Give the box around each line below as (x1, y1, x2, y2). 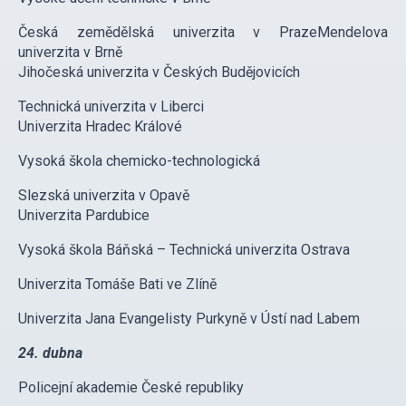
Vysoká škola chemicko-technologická (18, 152, 260, 170)
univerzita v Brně (18, 43, 122, 62)
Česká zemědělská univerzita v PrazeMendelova (18, 24, 388, 42)
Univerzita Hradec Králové (18, 118, 182, 136)
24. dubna (18, 344, 82, 362)
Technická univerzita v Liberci (18, 98, 204, 116)
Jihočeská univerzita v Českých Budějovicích (18, 63, 300, 82)
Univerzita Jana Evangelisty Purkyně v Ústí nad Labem (18, 310, 360, 328)
